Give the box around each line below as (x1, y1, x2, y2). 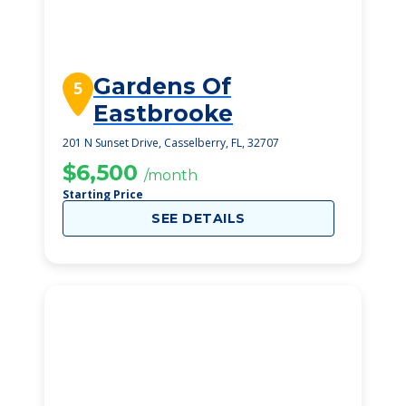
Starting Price (63, 187, 143, 202)
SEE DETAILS (151, 210, 246, 227)
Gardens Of (93, 72, 231, 100)
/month (144, 167, 198, 184)
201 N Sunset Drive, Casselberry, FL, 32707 (63, 135, 279, 150)
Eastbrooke (93, 100, 233, 127)
